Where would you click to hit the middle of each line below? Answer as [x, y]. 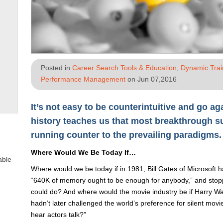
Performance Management [83, 79]
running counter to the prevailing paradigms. [126, 135]
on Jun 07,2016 [151, 79]
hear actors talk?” [58, 215]
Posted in [56, 68]
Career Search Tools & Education [124, 68]
